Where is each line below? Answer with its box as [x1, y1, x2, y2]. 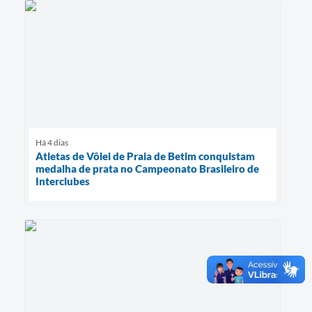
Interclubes [36, 174, 90, 187]
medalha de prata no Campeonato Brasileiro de [36, 162, 259, 175]
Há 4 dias [36, 136, 68, 148]
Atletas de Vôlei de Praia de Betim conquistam [36, 149, 255, 162]
